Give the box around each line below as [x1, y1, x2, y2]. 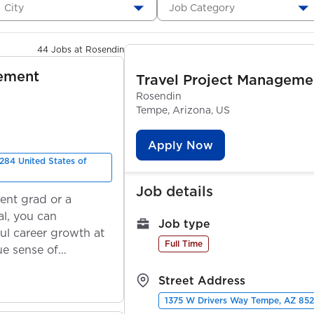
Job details [136, 181, 213, 201]
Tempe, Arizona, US [136, 102, 230, 117]
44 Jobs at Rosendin [37, 43, 124, 55]
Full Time [165, 237, 203, 250]
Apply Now [148, 137, 213, 153]
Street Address [158, 272, 245, 288]
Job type [158, 215, 210, 231]
